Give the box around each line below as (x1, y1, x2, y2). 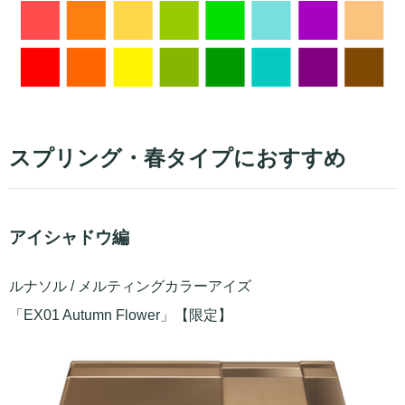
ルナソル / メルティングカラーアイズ (9, 278, 251, 295)
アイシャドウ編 (9, 228, 129, 248)
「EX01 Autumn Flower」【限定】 (9, 307, 232, 324)
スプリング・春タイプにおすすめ (9, 146, 346, 171)
